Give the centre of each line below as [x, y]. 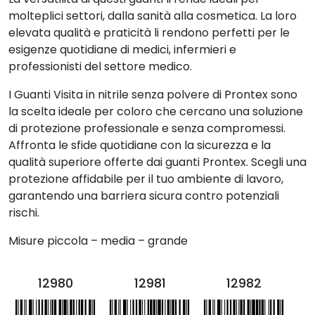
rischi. [24, 213]
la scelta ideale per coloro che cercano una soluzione [156, 111]
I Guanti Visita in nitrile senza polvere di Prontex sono [153, 95]
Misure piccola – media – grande [98, 241]
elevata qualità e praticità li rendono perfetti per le [149, 33]
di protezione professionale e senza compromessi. [147, 128]
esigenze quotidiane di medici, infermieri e [122, 50]
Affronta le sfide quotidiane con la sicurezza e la [140, 145]
